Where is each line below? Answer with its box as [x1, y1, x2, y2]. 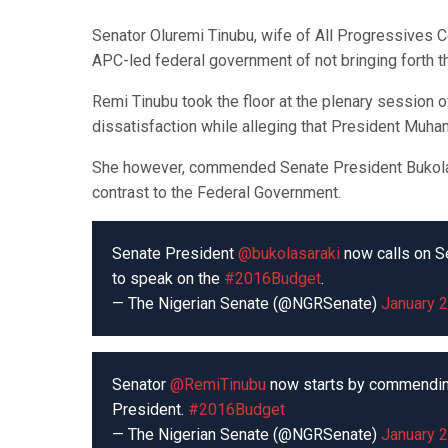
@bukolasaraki [238, 244, 340, 263]
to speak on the [112, 269, 224, 288]
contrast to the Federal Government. [92, 183, 341, 202]
